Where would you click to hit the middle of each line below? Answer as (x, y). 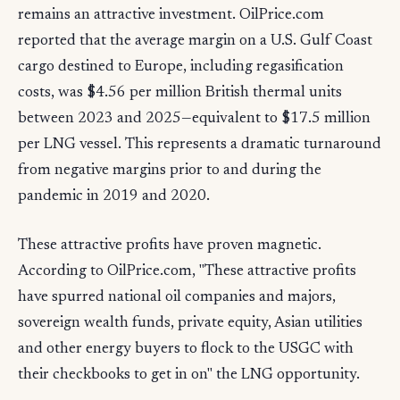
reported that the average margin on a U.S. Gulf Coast (195, 42)
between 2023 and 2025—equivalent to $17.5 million (194, 120)
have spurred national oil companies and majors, (177, 298)
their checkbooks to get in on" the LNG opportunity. (189, 376)
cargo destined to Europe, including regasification (181, 68)
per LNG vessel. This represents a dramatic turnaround (200, 146)
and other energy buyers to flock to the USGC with (186, 350)
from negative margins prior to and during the (170, 171)
